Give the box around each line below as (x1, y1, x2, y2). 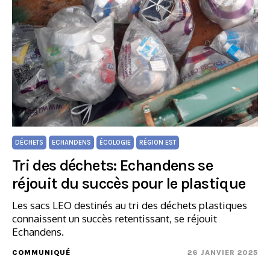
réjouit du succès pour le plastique (12, 174, 246, 193)
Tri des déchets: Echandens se (12, 156, 213, 175)
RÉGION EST (139, 139, 176, 146)
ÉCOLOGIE (99, 139, 131, 146)
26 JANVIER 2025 (187, 248, 258, 257)
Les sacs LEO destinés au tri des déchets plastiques (12, 199, 247, 212)
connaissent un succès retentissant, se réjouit (12, 212, 217, 225)
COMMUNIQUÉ (12, 248, 71, 257)
